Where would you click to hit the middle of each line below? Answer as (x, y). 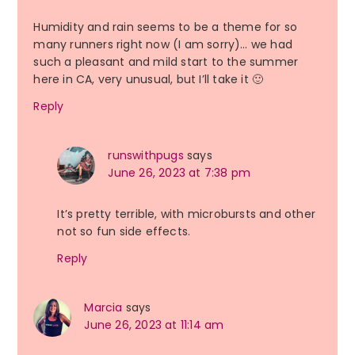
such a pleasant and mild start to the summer (166, 62)
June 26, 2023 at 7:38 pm (179, 173)
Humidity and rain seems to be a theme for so (166, 27)
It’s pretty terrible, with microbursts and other (186, 214)
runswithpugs (146, 156)
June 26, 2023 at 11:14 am (154, 325)
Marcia (103, 308)
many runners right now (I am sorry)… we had (163, 45)
